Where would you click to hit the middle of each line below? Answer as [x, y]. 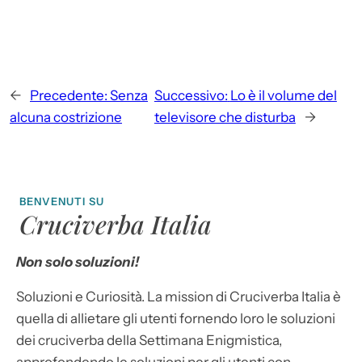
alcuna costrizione [66, 118]
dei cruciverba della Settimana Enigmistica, [149, 341]
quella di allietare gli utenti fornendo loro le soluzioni [176, 319]
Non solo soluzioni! [78, 262]
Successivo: [191, 96]
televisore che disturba [225, 118]
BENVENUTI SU [62, 202]
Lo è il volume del [283, 96]
